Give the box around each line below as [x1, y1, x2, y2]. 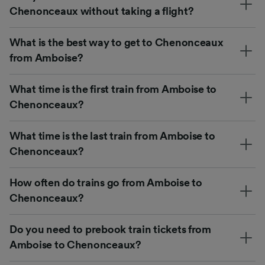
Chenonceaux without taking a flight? [9, 5, 194, 17]
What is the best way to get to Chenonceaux [9, 37, 224, 48]
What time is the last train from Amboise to [9, 130, 215, 141]
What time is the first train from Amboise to [9, 83, 217, 95]
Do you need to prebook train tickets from [9, 224, 211, 235]
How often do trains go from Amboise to [9, 177, 202, 188]
